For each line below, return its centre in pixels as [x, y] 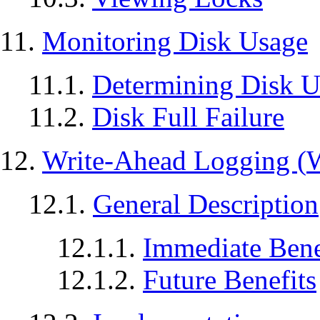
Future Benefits [230, 280]
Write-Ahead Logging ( [174, 161]
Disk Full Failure [188, 117]
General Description [206, 204]
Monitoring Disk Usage [175, 41]
